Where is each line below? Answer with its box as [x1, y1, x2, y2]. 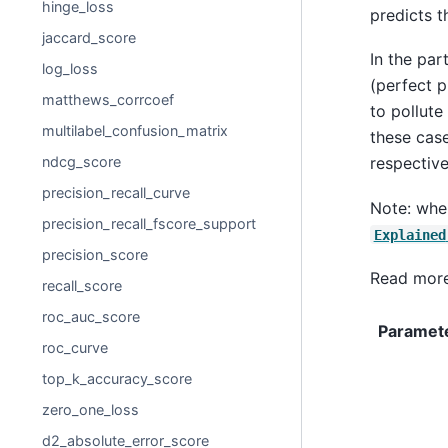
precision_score [42, 246, 149, 263]
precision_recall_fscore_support [42, 215, 257, 232]
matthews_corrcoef [42, 91, 175, 108]
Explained [373, 226, 446, 243]
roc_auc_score [42, 308, 141, 325]
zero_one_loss [42, 401, 140, 418]
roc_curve [42, 339, 109, 356]
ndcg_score [42, 153, 122, 170]
